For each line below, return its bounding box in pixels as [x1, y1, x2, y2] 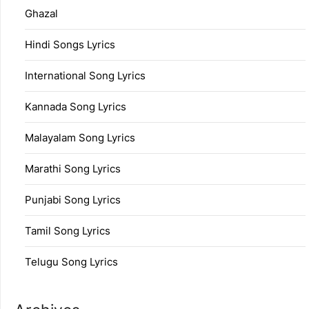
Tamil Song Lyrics [25, 224, 110, 238]
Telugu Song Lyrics [25, 255, 118, 269]
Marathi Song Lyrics [25, 162, 121, 176]
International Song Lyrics [25, 69, 146, 83]
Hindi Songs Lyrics [25, 38, 115, 52]
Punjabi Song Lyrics [25, 193, 121, 207]
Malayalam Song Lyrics [25, 131, 135, 145]
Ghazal [25, 7, 58, 21]
